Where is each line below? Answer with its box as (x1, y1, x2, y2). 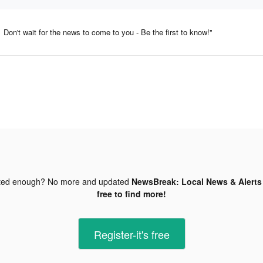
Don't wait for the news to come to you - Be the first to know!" (4, 26, 213, 38)
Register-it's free (93, 226, 170, 242)
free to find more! (97, 187, 166, 200)
